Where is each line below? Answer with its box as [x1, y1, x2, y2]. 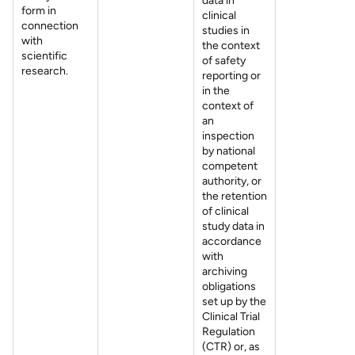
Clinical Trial [202, 310, 260, 323]
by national [202, 144, 255, 158]
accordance [202, 235, 261, 248]
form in [21, 4, 56, 17]
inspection [202, 129, 254, 143]
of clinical [202, 204, 249, 218]
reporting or [202, 69, 261, 82]
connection [21, 19, 78, 32]
